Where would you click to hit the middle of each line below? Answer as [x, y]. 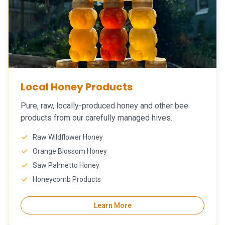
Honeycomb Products [67, 179]
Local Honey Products [77, 87]
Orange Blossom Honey [70, 151]
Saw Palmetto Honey [66, 165]
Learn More [113, 205]
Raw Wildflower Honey [68, 137]
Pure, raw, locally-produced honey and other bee [104, 106]
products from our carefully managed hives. [96, 118]
